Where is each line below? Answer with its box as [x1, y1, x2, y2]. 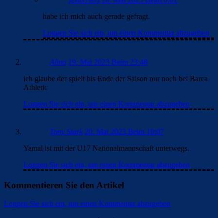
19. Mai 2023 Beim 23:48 [68, 57, 147, 66]
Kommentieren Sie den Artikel [4, 180, 124, 190]
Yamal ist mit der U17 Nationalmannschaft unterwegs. [23, 144, 189, 152]
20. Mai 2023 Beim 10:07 [85, 127, 164, 136]
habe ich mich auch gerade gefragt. [43, 12, 150, 20]
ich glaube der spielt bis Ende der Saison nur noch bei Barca [23, 74, 208, 83]
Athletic [23, 83, 48, 91]
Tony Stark [50, 127, 83, 136]
